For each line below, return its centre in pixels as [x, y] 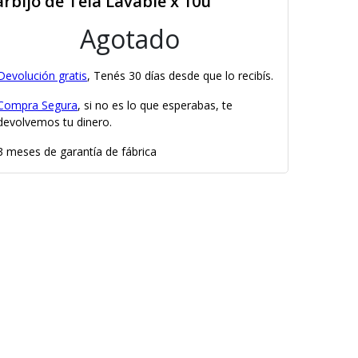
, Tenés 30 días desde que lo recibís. [181, 76]
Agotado [129, 39]
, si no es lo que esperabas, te [155, 105]
